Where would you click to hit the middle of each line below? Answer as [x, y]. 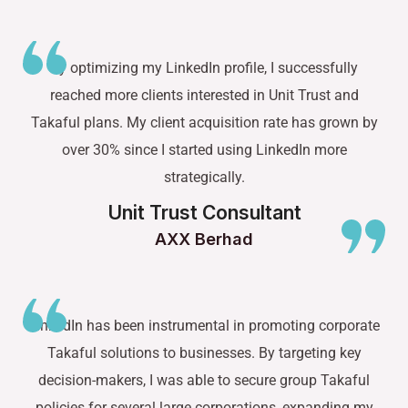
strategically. [204, 177]
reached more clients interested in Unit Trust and [204, 95]
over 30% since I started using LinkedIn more [204, 149]
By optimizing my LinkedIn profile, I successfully [204, 67]
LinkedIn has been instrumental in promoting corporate [204, 325]
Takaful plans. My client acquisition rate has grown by [204, 122]
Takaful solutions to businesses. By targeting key [204, 352]
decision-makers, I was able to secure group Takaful [204, 380]
